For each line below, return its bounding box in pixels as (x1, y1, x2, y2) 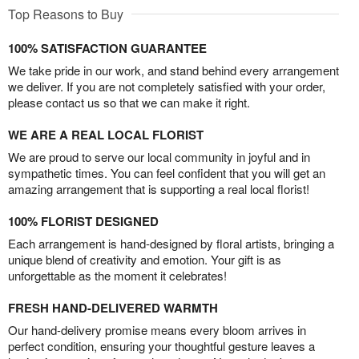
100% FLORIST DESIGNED (8, 212, 159, 231)
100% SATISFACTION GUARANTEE (8, 39, 207, 58)
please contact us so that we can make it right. (8, 94, 250, 111)
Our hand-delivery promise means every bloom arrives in (8, 321, 306, 339)
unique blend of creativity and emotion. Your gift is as (8, 251, 281, 268)
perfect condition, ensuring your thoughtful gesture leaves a (8, 337, 315, 355)
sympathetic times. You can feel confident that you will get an (8, 164, 325, 182)
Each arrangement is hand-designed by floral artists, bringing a (8, 235, 334, 252)
